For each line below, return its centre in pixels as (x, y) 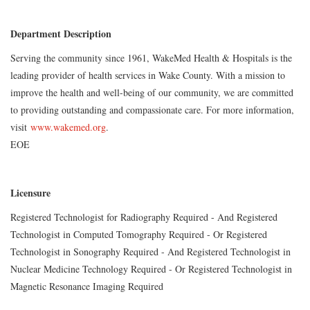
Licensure (30, 192)
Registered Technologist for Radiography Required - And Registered (144, 217)
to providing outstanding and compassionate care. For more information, (152, 109)
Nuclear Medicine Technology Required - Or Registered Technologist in (151, 268)
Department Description (61, 33)
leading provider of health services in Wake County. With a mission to (148, 75)
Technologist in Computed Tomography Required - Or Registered (139, 234)
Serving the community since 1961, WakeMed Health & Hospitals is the (151, 57)
